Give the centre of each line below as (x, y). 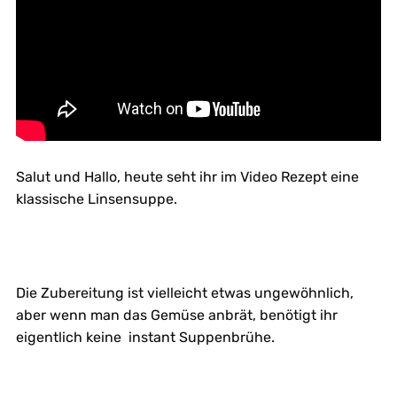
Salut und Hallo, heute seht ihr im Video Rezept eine (187, 176)
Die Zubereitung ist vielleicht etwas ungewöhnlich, (184, 292)
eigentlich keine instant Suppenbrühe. (145, 337)
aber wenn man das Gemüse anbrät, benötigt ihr (176, 315)
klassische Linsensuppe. (96, 198)
